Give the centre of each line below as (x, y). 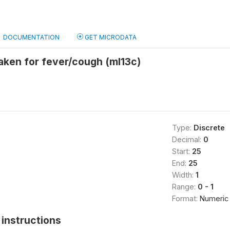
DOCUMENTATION (31, 37)
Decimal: (187, 139)
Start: (182, 151)
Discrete (209, 128)
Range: (185, 187)
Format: (186, 198)
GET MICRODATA (110, 37)
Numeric (214, 198)
